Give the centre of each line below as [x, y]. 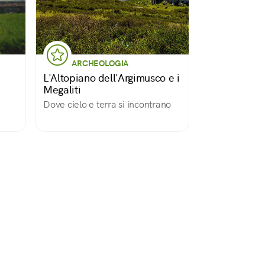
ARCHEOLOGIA [100, 63]
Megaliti [62, 90]
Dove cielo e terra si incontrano [107, 104]
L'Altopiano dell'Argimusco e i [112, 78]
